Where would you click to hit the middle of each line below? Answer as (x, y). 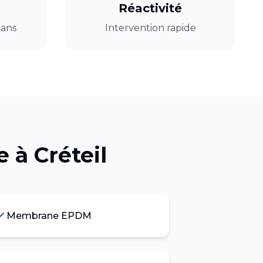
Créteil (70, 155)
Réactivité (150, 8)
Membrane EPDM (49, 216)
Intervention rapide (150, 28)
